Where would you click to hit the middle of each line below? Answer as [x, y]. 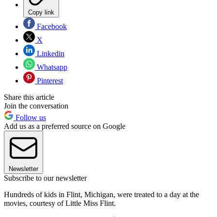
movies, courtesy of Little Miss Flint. [60, 203]
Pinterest [49, 81]
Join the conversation [36, 106]
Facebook [51, 27]
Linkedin [50, 54]
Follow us [30, 118]
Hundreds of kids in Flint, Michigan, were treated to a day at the [101, 195]
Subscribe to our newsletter [45, 178]
